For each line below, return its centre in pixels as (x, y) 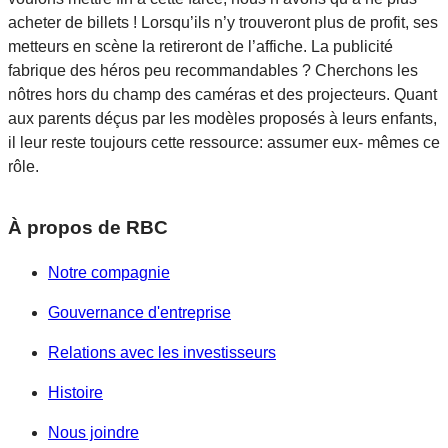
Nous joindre (93, 432)
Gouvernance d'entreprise (139, 312)
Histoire (75, 392)
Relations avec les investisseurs (162, 352)
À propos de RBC (88, 228)
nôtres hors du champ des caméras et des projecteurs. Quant (222, 95)
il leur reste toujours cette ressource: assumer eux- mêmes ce (224, 143)
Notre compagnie (109, 272)
